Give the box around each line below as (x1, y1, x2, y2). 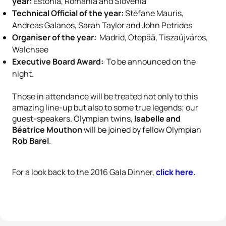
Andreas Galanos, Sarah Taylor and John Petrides (12, 20, 192, 31)
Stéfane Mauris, (124, 8, 184, 19)
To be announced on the (103, 56, 196, 67)
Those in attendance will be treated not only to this (12, 91, 198, 102)
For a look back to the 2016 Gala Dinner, (12, 166, 156, 178)
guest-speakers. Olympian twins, (12, 113, 134, 124)
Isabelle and (134, 113, 181, 124)
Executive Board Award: (12, 56, 103, 67)
